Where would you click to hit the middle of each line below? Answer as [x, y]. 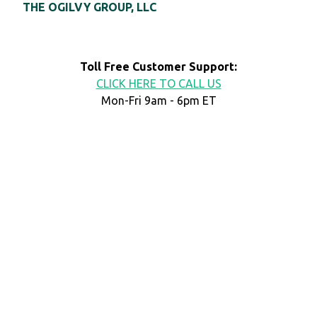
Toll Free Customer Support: [158, 67]
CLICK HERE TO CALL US [158, 84]
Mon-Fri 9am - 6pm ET [158, 101]
